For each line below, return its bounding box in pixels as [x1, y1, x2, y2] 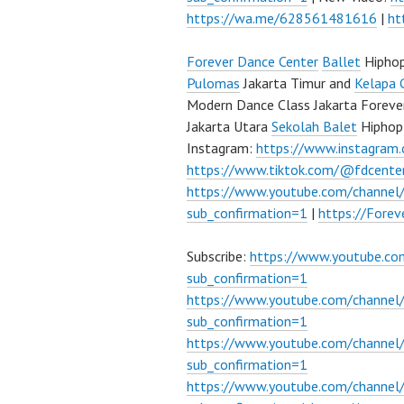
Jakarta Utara [187, 117, 271, 135]
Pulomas [187, 74, 240, 92]
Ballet [322, 52, 361, 70]
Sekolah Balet [271, 117, 357, 135]
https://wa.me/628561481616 [187, 9, 377, 27]
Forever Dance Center [187, 52, 318, 70]
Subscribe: [187, 247, 250, 265]
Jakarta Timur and [240, 74, 354, 92]
